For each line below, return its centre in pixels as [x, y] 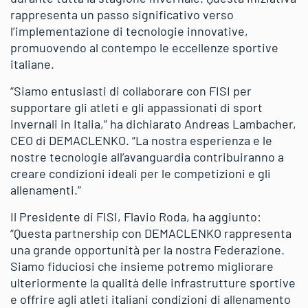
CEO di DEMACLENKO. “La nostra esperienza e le [141, 140]
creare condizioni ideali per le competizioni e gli [141, 173]
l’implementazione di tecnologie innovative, [129, 31]
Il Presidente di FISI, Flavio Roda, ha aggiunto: [136, 216]
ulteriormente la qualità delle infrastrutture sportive [153, 282]
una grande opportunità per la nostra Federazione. [147, 249]
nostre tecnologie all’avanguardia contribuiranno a [147, 156]
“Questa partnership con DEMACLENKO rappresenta [151, 233]
